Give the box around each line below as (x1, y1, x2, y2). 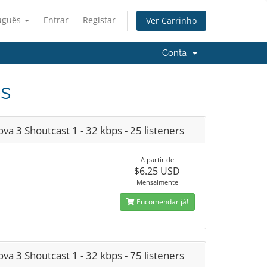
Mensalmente (136, 178, 178, 187)
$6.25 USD (134, 164, 181, 178)
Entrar (44, 14, 69, 26)
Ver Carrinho (146, 15, 197, 27)
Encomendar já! (134, 197, 188, 207)
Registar (83, 14, 116, 26)
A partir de (140, 155, 174, 164)
